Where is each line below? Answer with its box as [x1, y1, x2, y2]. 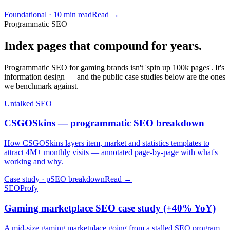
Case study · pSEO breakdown [4, 175, 105, 184]
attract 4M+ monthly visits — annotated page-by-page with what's [4, 148, 218, 157]
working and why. [4, 157, 63, 166]
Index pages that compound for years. [4, 39, 202, 52]
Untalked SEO [4, 99, 52, 108]
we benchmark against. [4, 81, 79, 90]
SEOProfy [4, 184, 38, 193]
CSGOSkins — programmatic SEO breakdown [4, 118, 204, 129]
